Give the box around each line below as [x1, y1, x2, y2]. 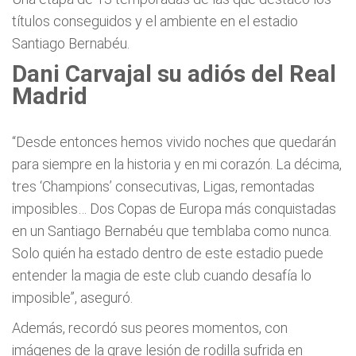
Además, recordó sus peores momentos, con [12, 319, 288, 336]
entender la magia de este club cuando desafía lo [12, 267, 311, 284]
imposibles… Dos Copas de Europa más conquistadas [12, 200, 336, 217]
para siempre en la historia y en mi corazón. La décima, [12, 156, 342, 172]
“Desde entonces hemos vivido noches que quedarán [12, 133, 336, 150]
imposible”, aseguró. [12, 289, 133, 306]
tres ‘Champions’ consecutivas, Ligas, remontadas [12, 178, 315, 195]
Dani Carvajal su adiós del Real [12, 60, 336, 87]
